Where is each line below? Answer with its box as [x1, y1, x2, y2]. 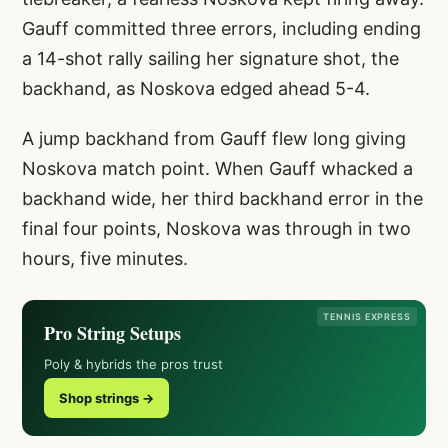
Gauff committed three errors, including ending [22, 17, 421, 39]
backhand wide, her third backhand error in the [22, 187, 423, 209]
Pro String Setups [44, 319, 181, 346]
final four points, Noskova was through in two [22, 217, 411, 239]
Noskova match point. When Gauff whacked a [22, 157, 413, 179]
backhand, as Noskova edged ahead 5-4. [22, 77, 370, 99]
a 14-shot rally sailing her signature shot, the [22, 47, 399, 69]
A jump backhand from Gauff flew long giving [22, 127, 406, 149]
